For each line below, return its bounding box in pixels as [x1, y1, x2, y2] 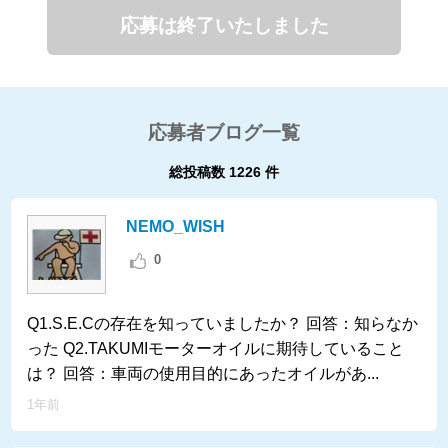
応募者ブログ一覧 [148, 121, 300, 143]
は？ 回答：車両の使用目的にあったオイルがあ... [27, 364, 380, 382]
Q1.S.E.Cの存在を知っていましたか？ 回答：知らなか [27, 314, 419, 332]
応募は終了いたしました [119, 14, 329, 36]
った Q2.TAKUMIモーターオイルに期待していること [27, 339, 405, 357]
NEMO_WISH [125, 217, 225, 235]
